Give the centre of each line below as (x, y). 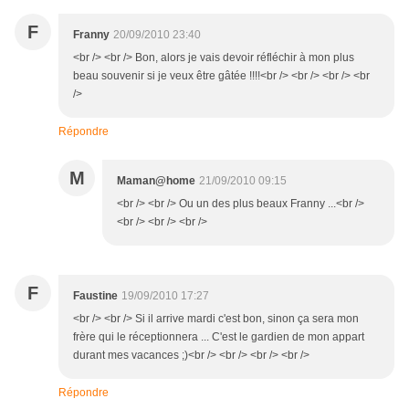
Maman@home (156, 181)
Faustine (95, 296)
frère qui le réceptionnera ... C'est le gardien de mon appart (219, 337)
